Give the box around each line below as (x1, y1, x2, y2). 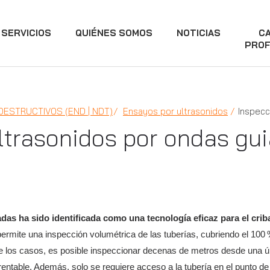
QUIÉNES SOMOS (75, 27, 152, 39)
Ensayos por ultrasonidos (123, 105, 228, 117)
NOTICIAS (177, 27, 221, 39)
